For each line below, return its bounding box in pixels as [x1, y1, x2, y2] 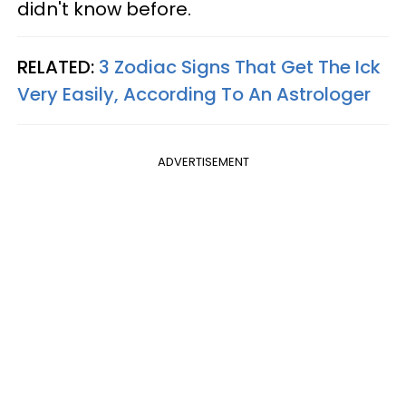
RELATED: [17, 54, 99, 81]
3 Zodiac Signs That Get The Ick [99, 54, 381, 81]
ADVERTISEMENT [157, 153, 249, 171]
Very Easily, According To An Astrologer [17, 82, 371, 108]
